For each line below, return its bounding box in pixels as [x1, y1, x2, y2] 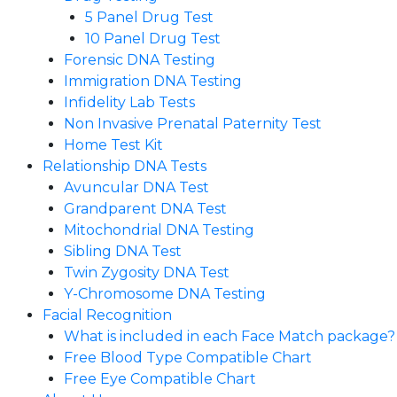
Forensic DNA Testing [64, 51, 215, 68]
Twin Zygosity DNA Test [64, 264, 230, 281]
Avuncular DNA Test [64, 179, 209, 196]
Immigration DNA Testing [64, 73, 242, 90]
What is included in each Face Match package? [64, 328, 395, 345]
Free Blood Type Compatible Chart [64, 349, 312, 366]
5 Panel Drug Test [85, 9, 214, 26]
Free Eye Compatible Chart [64, 370, 256, 387]
